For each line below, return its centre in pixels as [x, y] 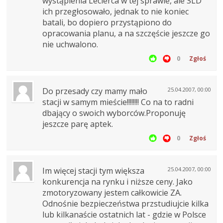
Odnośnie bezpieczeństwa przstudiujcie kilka [125, 204]
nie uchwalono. [70, 45]
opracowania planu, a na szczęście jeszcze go [126, 34]
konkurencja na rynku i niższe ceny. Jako [117, 182]
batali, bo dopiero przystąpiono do [107, 23]
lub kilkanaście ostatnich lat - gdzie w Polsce [124, 215]
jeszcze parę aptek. [78, 124]
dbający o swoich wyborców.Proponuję [114, 113]
